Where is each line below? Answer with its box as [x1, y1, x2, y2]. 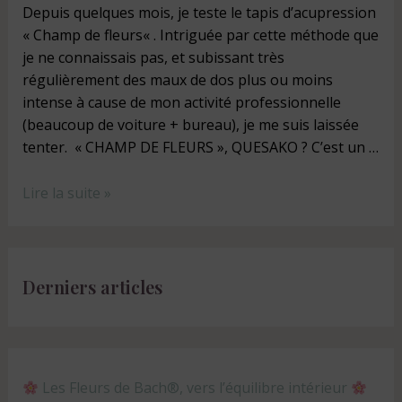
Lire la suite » [22, 182, 111, 203]
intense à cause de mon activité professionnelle [22, 92, 341, 113]
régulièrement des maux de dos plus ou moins [22, 70, 333, 91]
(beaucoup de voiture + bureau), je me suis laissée [22, 115, 359, 135]
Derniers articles [22, 274, 162, 299]
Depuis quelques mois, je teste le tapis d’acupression [22, 3, 376, 23]
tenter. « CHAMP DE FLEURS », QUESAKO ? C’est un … [22, 137, 379, 158]
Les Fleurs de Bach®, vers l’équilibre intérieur [38, 377, 351, 398]
